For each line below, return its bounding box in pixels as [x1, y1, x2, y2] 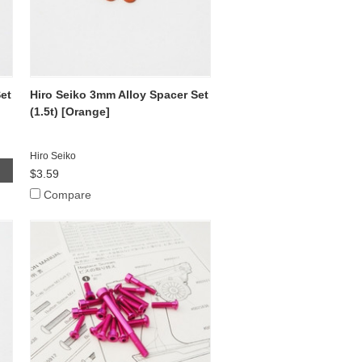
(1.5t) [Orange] [30, 104, 111, 118]
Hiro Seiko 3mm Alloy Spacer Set [30, 87, 209, 101]
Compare [44, 187, 92, 201]
